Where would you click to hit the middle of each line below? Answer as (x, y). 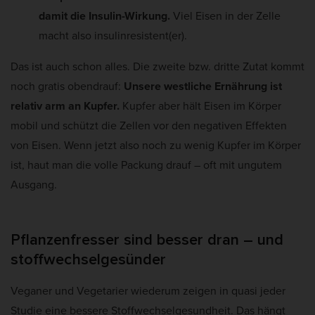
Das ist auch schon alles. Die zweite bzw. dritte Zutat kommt (157, 66)
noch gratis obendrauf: (67, 86)
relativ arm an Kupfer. (65, 105)
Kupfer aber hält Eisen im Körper (200, 105)
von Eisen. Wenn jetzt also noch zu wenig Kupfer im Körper (156, 145)
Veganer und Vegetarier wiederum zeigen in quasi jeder (148, 290)
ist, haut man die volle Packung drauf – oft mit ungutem (146, 165)
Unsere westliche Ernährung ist (203, 86)
